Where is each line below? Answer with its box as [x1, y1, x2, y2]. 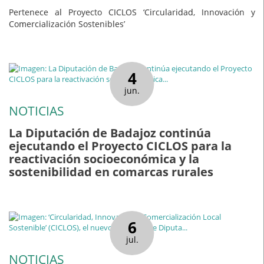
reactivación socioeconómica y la [9, 151, 199, 167]
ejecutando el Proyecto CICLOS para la [9, 138, 232, 154]
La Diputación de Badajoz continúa [9, 125, 211, 141]
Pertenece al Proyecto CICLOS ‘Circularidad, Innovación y [9, 6, 255, 18]
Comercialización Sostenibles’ [9, 18, 125, 29]
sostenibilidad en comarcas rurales [9, 164, 213, 180]
